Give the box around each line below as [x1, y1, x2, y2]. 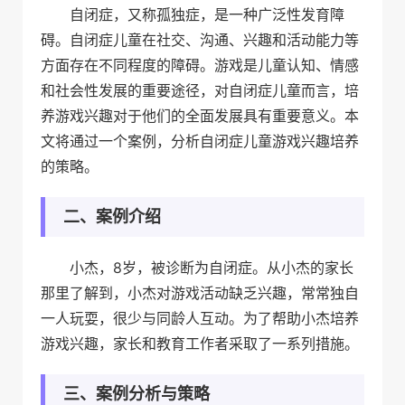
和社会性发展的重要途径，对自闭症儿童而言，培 [41, 81, 359, 99]
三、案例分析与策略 [63, 384, 210, 403]
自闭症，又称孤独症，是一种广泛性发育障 [70, 5, 344, 24]
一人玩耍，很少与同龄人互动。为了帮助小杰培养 [41, 309, 359, 327]
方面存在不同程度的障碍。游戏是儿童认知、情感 [41, 56, 359, 74]
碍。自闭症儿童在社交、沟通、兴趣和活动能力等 [41, 31, 359, 49]
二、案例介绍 [63, 207, 161, 226]
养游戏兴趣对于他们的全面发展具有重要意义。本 [41, 107, 359, 125]
